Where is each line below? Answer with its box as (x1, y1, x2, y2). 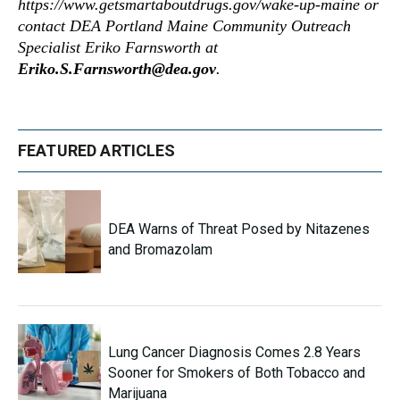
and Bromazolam (108, 240, 212, 258)
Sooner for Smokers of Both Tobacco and (108, 364, 365, 382)
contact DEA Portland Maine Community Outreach (18, 17, 351, 36)
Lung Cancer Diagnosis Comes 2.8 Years (108, 344, 361, 362)
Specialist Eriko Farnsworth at (18, 38, 218, 57)
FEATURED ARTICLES (18, 141, 176, 161)
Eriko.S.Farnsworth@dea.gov (18, 60, 216, 79)
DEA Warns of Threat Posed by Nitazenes (108, 220, 370, 237)
